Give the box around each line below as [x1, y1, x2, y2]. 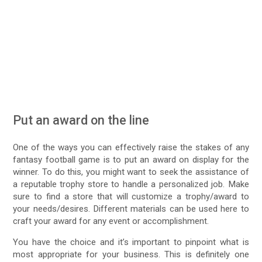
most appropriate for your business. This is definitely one [13, 249, 249, 260]
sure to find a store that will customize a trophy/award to [13, 191, 249, 202]
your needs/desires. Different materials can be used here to [13, 203, 249, 214]
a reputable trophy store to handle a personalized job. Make [13, 178, 249, 189]
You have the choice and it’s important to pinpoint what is [13, 237, 249, 248]
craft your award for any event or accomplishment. [13, 215, 209, 226]
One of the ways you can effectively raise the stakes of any [13, 142, 249, 153]
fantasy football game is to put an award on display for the [13, 154, 249, 165]
